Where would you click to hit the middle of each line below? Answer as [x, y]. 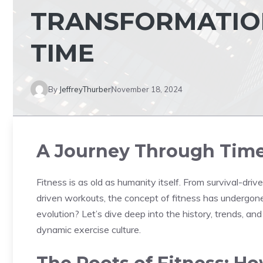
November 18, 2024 [147, 89]
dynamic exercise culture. [89, 230]
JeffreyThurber [85, 89]
